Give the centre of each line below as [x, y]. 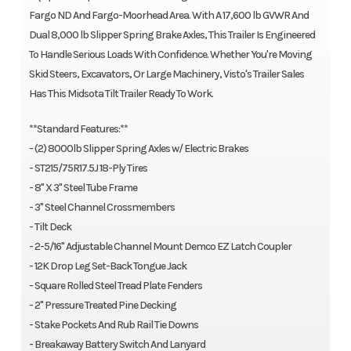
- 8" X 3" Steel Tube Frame [83, 188]
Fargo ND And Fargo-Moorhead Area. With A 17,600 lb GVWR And [168, 16]
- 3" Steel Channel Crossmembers [101, 208]
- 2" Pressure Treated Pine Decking [102, 306]
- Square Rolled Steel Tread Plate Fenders [115, 286]
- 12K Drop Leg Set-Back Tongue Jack [107, 266]
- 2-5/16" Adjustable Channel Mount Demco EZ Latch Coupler [160, 247]
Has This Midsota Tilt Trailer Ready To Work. [121, 94]
